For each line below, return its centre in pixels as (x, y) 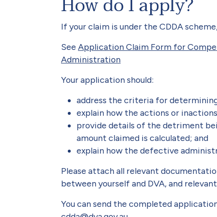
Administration (91, 60)
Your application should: (107, 80)
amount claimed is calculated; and (142, 138)
